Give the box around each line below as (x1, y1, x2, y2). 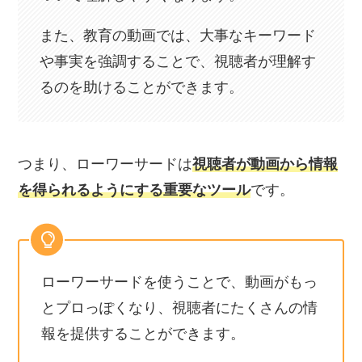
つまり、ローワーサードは (18, 155, 193, 172)
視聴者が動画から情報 (192, 155, 339, 172)
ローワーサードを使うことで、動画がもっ (41, 274, 318, 291)
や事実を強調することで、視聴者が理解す (40, 53, 317, 70)
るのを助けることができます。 (40, 79, 244, 96)
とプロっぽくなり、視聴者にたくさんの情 (41, 300, 318, 317)
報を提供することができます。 (41, 326, 246, 343)
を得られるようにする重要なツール (18, 181, 251, 198)
